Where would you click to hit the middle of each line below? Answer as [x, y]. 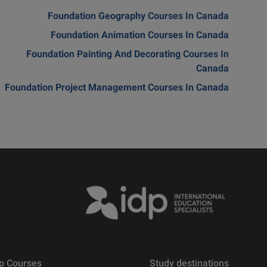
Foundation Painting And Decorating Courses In [128, 55]
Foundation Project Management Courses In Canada [117, 89]
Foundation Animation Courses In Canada [140, 36]
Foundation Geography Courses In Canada [138, 17]
